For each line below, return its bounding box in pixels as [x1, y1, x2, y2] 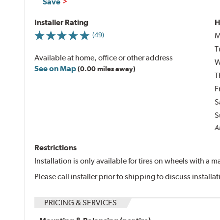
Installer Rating [34, 17, 89, 27]
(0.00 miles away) [78, 64, 136, 73]
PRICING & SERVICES [44, 197, 117, 207]
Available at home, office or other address [34, 53, 173, 62]
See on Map [34, 63, 77, 73]
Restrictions [34, 142, 77, 152]
